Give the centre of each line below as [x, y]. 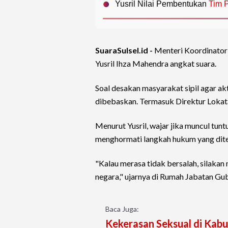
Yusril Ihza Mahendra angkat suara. [156, 64]
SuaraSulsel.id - [125, 50]
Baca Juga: [122, 209]
